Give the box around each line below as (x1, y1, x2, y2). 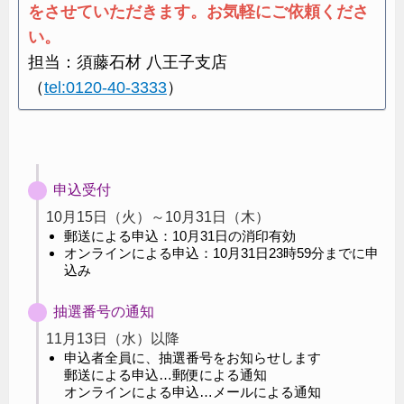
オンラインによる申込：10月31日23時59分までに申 (64, 244, 379, 261)
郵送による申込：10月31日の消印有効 (64, 227, 296, 243)
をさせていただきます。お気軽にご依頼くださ (28, 2, 369, 21)
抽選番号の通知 (53, 303, 154, 319)
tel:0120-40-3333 (44, 78, 167, 96)
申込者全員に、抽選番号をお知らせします (64, 349, 321, 365)
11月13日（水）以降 (46, 330, 179, 346)
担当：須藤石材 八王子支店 (28, 52, 227, 71)
